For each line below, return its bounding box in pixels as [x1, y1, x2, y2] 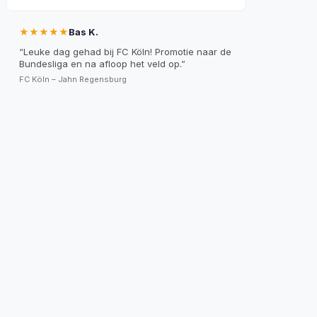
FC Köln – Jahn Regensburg [18, 74, 127, 84]
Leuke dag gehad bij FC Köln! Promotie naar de [23, 45, 231, 57]
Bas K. [68, 26, 98, 38]
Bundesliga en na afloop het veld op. [18, 57, 181, 69]
